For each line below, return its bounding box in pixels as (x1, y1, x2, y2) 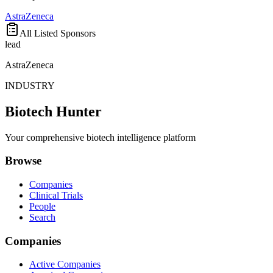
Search (29, 212, 55, 223)
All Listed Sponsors (19, 27, 96, 38)
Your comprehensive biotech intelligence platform (5, 132, 196, 143)
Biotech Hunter (5, 103, 102, 119)
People (29, 201, 55, 212)
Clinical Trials (29, 190, 83, 201)
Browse (5, 154, 41, 168)
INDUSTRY (5, 80, 55, 91)
